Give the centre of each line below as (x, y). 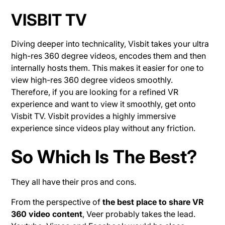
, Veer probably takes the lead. (139, 214)
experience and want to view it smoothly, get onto (104, 104)
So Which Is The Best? (104, 156)
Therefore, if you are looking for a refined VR (95, 92)
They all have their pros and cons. (74, 182)
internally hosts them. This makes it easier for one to (108, 68)
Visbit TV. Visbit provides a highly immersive (94, 116)
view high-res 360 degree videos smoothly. (92, 80)
